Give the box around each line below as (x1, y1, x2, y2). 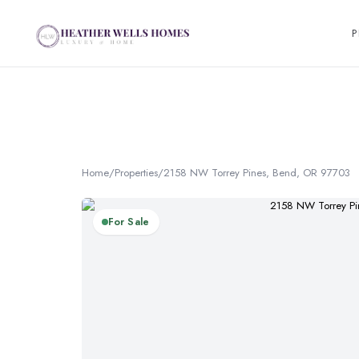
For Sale (108, 214, 149, 229)
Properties (115, 164, 158, 180)
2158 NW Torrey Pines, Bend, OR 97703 (163, 164, 350, 180)
